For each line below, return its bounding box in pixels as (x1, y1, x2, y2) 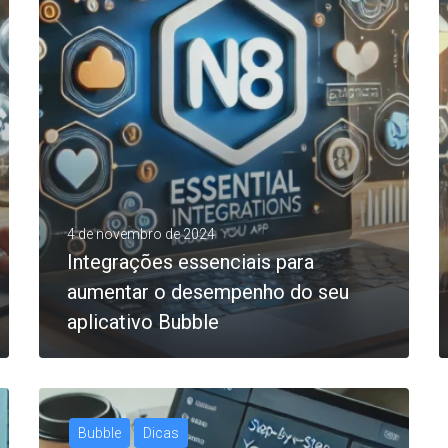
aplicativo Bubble (67, 309, 219, 334)
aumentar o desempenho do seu (67, 279, 349, 304)
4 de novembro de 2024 (67, 225, 215, 242)
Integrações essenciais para (67, 249, 314, 274)
